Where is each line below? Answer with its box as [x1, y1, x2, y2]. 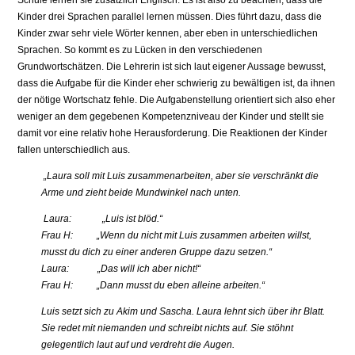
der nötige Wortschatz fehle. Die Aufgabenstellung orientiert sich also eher [17, 94, 336, 106]
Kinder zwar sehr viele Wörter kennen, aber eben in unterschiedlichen [17, 28, 319, 40]
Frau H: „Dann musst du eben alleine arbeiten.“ [41, 280, 265, 292]
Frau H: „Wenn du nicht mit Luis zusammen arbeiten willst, [41, 230, 312, 242]
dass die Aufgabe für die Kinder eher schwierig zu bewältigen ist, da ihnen [17, 78, 336, 90]
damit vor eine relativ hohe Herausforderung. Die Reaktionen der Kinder [17, 128, 328, 139]
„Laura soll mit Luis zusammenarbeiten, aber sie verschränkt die [41, 170, 319, 182]
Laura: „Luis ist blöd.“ [41, 213, 163, 225]
